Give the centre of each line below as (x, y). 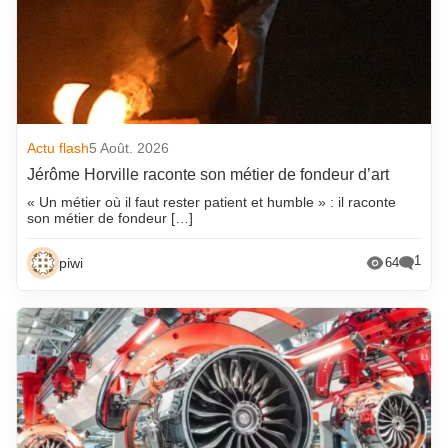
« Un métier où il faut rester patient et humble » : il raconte (212, 201)
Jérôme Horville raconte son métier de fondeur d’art (208, 174)
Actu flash (58, 147)
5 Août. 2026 (129, 147)
